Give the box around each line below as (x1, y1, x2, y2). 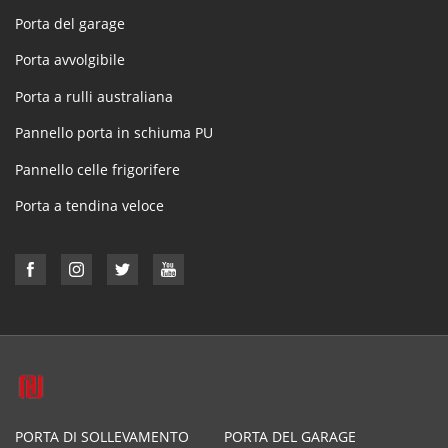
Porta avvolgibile (15, 50, 125, 70)
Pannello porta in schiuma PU (15, 123, 213, 143)
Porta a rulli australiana (15, 86, 173, 106)
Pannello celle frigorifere (15, 159, 180, 179)
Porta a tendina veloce (15, 195, 164, 215)
